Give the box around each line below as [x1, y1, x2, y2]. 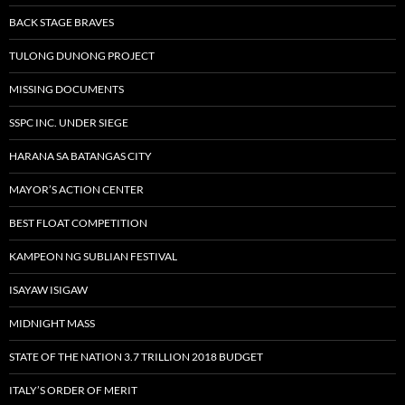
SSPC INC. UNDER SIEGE [9, 115, 128, 129]
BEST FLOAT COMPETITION [9, 215, 147, 230]
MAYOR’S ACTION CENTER [9, 182, 144, 196]
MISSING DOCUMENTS [9, 81, 124, 96]
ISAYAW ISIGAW [9, 282, 88, 297]
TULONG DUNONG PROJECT [9, 48, 155, 62]
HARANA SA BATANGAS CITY [9, 148, 152, 163]
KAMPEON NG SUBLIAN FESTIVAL [9, 249, 177, 263]
